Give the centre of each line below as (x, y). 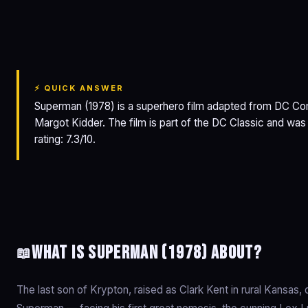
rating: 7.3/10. (65, 139)
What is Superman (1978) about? (147, 253)
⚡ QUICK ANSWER (79, 88)
